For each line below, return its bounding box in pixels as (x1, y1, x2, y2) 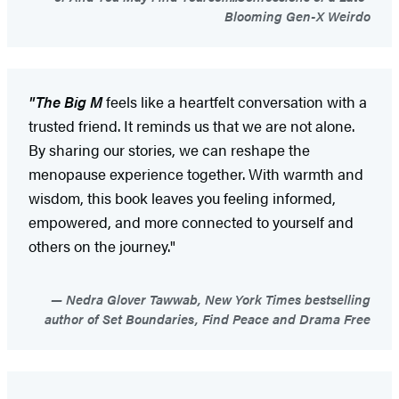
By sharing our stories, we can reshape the (28, 138, 310, 160)
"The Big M (28, 90, 102, 112)
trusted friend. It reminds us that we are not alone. (28, 114, 354, 136)
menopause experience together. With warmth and (28, 162, 363, 184)
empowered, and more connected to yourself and (28, 210, 354, 232)
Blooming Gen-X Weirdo (224, 5, 370, 25)
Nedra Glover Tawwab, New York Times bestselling (62, 289, 370, 308)
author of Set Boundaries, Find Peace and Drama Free (45, 308, 370, 328)
